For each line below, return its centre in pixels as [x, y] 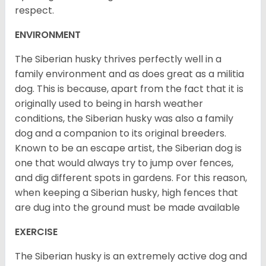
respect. [34, 11]
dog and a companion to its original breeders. [121, 134]
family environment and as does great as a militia [129, 74]
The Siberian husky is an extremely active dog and [131, 256]
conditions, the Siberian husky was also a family [124, 119]
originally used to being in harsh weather [109, 104]
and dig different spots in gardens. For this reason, [131, 178]
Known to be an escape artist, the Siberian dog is [128, 148]
